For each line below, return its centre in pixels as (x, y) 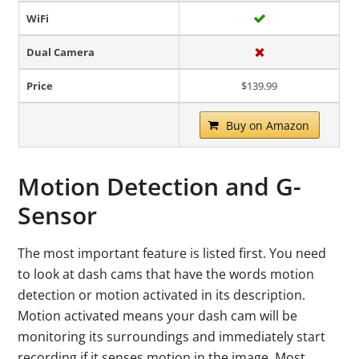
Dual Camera (61, 52)
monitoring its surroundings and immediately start (172, 336)
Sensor (58, 215)
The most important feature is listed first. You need (172, 253)
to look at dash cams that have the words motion (166, 274)
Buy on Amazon (267, 125)
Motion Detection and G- (160, 186)
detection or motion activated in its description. (162, 294)
